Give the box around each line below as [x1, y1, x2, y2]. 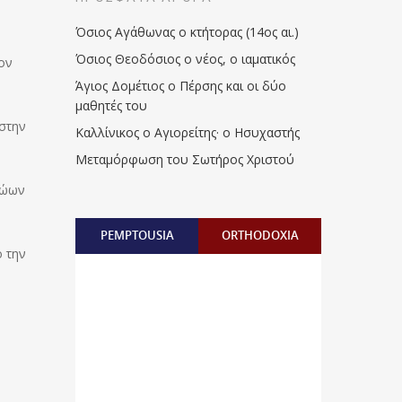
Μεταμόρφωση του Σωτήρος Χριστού [75, 151, 295, 168]
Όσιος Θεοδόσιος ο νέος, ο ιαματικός [75, 50, 296, 67]
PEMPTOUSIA [100, 227, 174, 243]
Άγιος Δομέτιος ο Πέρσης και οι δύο [75, 77, 287, 94]
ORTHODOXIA [221, 227, 299, 243]
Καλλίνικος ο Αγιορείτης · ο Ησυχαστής [75, 124, 301, 141]
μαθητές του [75, 97, 148, 114]
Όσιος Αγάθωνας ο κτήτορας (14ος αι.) [75, 23, 300, 40]
